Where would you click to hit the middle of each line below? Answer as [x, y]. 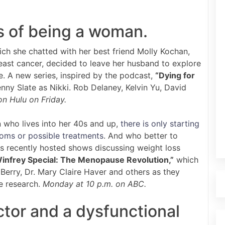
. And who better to [141, 136]
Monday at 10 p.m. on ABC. [94, 184]
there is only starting [160, 124]
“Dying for [175, 76]
